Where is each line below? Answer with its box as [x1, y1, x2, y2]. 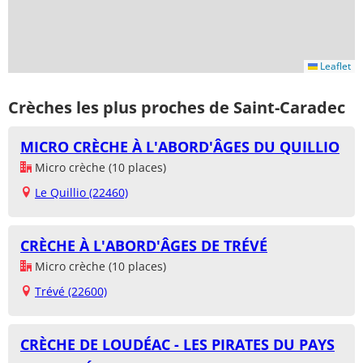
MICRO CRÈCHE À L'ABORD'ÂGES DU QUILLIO [20, 137, 340, 157]
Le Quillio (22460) [35, 185, 128, 201]
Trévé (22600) [35, 284, 107, 300]
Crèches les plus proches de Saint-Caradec [8, 96, 345, 118]
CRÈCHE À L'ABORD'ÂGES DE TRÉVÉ [20, 236, 267, 256]
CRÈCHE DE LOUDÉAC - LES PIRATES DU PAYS [20, 335, 335, 355]
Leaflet [318, 59, 351, 74]
